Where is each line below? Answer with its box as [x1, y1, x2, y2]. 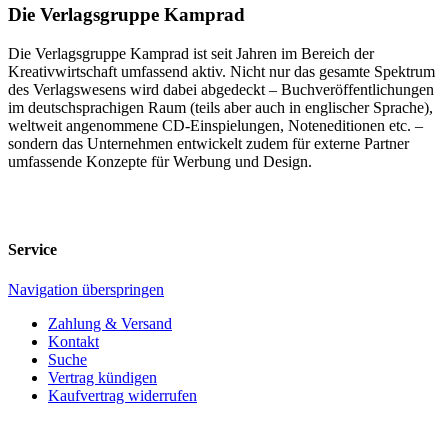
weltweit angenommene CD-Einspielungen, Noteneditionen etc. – [8, 116, 423, 134]
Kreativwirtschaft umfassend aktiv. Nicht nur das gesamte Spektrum [8, 62, 435, 80]
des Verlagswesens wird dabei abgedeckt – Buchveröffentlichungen [8, 80, 434, 98]
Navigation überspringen [8, 280, 164, 298]
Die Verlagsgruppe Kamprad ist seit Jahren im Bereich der [8, 44, 374, 62]
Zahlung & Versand [48, 314, 172, 332]
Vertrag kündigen [48, 368, 157, 386]
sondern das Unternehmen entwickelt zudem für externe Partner [8, 134, 409, 152]
